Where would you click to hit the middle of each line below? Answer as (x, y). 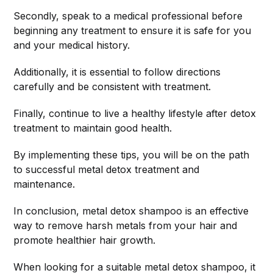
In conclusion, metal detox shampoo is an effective (131, 211)
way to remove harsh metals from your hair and (126, 226)
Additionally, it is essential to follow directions (117, 72)
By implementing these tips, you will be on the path (132, 155)
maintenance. (44, 184)
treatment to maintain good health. (93, 128)
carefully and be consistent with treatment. (112, 87)
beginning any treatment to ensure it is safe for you (133, 31)
